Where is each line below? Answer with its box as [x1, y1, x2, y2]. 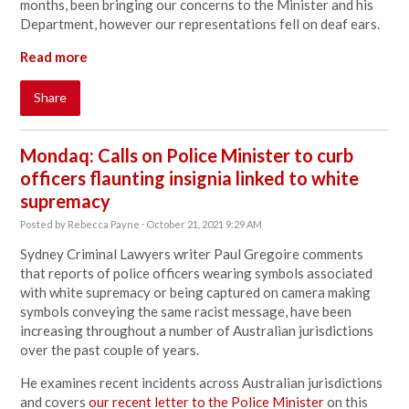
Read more [20, 48, 89, 65]
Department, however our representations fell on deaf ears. [20, 16, 383, 32]
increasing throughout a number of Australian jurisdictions [20, 322, 374, 339]
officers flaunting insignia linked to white [20, 167, 360, 189]
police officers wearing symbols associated [110, 265, 373, 281]
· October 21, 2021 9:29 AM [140, 218, 263, 230]
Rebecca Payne [68, 218, 141, 230]
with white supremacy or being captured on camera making [20, 284, 372, 300]
